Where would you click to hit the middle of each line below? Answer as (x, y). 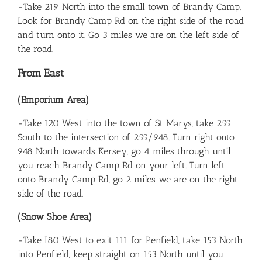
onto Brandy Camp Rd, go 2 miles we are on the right (128, 179)
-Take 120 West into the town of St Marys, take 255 (124, 123)
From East (41, 73)
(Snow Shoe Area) (55, 216)
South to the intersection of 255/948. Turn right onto (126, 137)
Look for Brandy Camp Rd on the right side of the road (131, 20)
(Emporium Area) (53, 99)
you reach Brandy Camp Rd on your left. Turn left (121, 165)
